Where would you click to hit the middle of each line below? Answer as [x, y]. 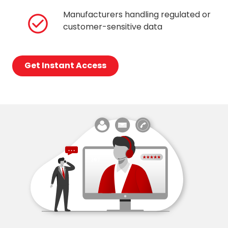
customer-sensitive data [113, 26]
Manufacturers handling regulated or [137, 14]
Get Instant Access [65, 66]
